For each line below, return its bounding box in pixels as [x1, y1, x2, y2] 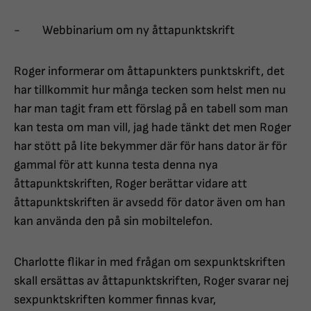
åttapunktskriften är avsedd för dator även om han [14, 195, 285, 210]
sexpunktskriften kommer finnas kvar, [14, 292, 216, 308]
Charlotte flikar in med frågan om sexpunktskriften [14, 255, 285, 270]
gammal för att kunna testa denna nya [14, 158, 218, 173]
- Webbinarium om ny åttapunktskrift [14, 23, 235, 38]
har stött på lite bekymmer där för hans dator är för [14, 139, 287, 154]
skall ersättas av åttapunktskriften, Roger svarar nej [14, 274, 289, 289]
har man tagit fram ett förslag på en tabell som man [14, 101, 288, 117]
